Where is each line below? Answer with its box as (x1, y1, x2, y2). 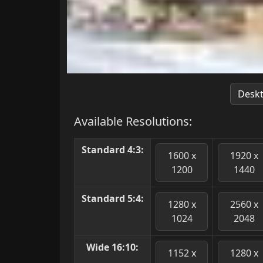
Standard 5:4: (81, 192, 144, 205)
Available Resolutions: (74, 113, 192, 130)
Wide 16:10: (86, 241, 139, 254)
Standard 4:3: (81, 143, 144, 157)
